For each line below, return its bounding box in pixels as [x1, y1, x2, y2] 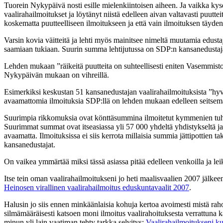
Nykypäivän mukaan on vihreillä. [4, 70, 109, 79]
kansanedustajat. [4, 140, 55, 149]
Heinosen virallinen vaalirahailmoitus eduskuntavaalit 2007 [4, 183, 189, 192]
